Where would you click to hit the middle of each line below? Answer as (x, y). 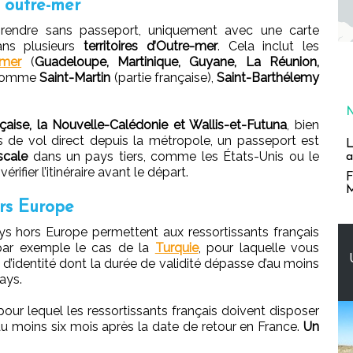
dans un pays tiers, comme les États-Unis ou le (176, 156)
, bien (303, 124)
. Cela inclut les (268, 46)
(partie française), (165, 77)
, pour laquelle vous (259, 247)
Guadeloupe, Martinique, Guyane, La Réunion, (176, 61)
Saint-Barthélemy (268, 77)
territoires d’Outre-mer (150, 46)
